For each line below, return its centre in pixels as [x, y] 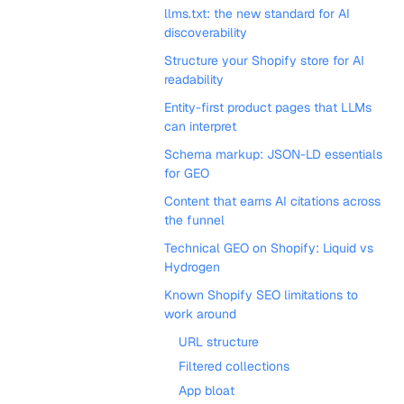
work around [200, 314]
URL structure [219, 342]
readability [194, 79]
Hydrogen [192, 267]
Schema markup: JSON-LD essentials [273, 154]
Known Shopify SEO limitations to [261, 295]
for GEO [187, 173]
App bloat [207, 390]
